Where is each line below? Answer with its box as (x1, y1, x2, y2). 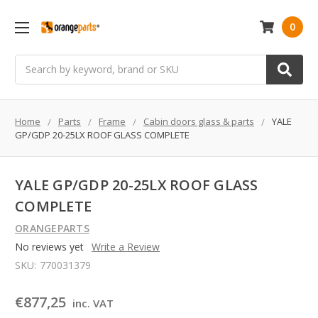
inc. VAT (72, 296, 114, 311)
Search (15, 55, 46, 69)
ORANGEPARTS (15, 221, 89, 236)
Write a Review (91, 240, 160, 254)
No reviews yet (15, 240, 84, 254)
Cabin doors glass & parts (143, 114, 254, 128)
